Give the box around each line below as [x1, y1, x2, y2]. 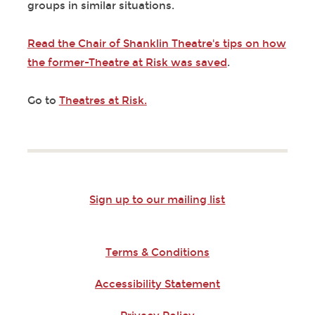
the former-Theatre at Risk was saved [27, 56, 227, 70]
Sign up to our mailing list [89, 193, 226, 207]
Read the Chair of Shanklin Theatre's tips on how [27, 37, 286, 51]
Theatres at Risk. [58, 94, 147, 108]
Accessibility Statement [94, 278, 220, 291]
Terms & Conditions [105, 246, 210, 259]
